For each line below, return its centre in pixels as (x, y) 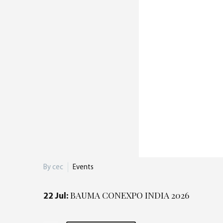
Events (83, 167)
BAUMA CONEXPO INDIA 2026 (130, 195)
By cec (53, 167)
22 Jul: (57, 196)
